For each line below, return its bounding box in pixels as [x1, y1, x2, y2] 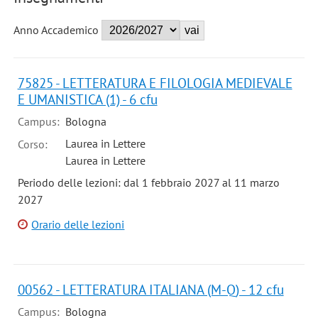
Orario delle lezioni [31, 217, 125, 232]
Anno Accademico [13, 23, 99, 38]
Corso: [17, 137, 48, 152]
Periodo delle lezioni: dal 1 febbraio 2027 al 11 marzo [17, 175, 280, 190]
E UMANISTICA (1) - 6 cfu [17, 90, 158, 109]
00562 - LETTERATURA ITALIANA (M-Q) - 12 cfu [17, 280, 284, 299]
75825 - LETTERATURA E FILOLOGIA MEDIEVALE [17, 74, 292, 92]
